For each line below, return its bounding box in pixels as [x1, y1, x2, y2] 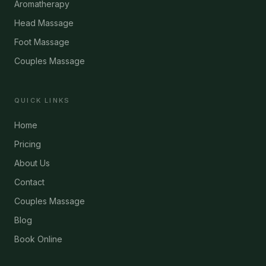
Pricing [14, 139, 41, 149]
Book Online [14, 234, 62, 244]
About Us [14, 158, 50, 168]
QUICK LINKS [14, 96, 71, 104]
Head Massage [14, 18, 74, 28]
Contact [14, 177, 45, 187]
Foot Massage [14, 37, 69, 47]
